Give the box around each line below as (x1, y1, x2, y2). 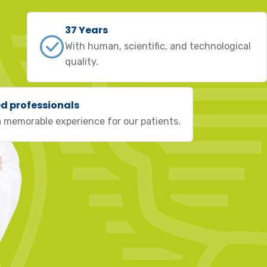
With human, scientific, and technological (64, 41, 251, 52)
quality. (64, 56, 98, 67)
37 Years (64, 23, 108, 37)
